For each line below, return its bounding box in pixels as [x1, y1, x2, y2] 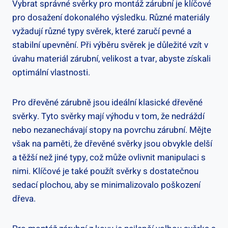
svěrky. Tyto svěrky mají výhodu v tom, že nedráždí [12, 109, 205, 123]
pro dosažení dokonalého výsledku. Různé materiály [12, 11, 210, 24]
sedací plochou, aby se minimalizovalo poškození [12, 178, 201, 191]
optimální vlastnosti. [12, 66, 90, 79]
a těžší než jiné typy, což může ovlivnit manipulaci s [12, 151, 206, 164]
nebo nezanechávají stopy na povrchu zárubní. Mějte [12, 123, 211, 136]
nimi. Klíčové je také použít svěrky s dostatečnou [12, 164, 198, 178]
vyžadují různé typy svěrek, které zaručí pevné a [12, 24, 191, 38]
